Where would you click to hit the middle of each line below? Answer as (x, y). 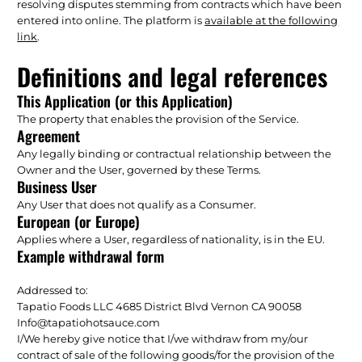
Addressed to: (53, 290)
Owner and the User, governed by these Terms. (139, 169)
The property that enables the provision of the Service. (158, 118)
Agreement (49, 135)
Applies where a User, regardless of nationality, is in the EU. (171, 239)
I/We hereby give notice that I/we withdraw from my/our (163, 338)
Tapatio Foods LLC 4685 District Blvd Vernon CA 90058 (160, 306)
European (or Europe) (79, 221)
